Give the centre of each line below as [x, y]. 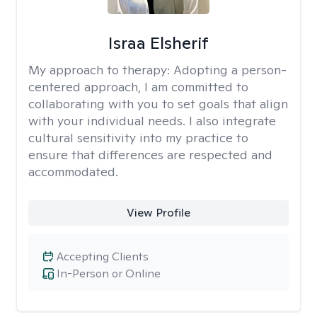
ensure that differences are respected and [150, 155]
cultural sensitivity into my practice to [138, 138]
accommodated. [73, 172]
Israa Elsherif [158, 43]
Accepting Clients [103, 257]
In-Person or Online [109, 273]
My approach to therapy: [101, 70]
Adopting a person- [230, 70]
